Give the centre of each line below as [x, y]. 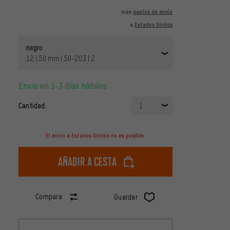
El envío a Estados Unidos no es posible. [95, 136]
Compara [49, 197]
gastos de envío [153, 12]
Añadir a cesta [87, 162]
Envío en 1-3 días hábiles [65, 86]
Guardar [126, 197]
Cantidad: [32, 106]
